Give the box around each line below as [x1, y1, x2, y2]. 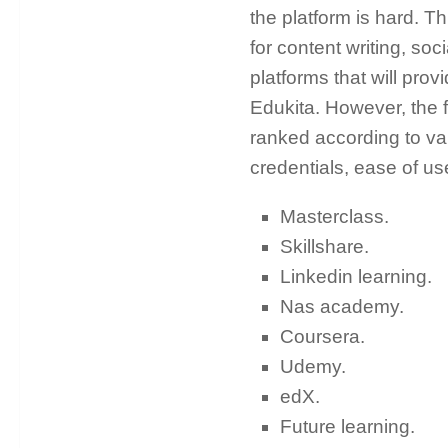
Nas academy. [279, 296, 404, 318]
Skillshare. [279, 236, 369, 258]
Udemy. [279, 356, 346, 378]
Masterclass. [279, 206, 389, 228]
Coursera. [279, 326, 365, 348]
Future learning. [279, 416, 415, 438]
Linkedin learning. [279, 266, 432, 288]
